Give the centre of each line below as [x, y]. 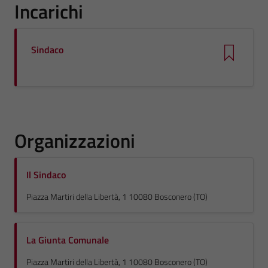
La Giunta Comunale [68, 240]
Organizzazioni [75, 141]
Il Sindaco [46, 175]
